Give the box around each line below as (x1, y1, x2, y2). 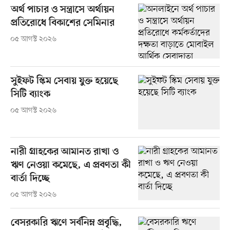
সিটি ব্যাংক (10, 88, 50, 101)
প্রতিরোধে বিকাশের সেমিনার (10, 17, 114, 30)
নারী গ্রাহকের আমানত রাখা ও (10, 146, 119, 158)
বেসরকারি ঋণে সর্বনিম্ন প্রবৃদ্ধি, (10, 217, 122, 229)
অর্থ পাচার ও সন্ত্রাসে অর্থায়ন (10, 4, 114, 16)
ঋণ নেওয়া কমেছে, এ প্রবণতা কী (10, 159, 131, 171)
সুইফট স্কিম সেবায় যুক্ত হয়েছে (10, 75, 118, 87)
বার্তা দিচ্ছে (10, 172, 50, 185)
